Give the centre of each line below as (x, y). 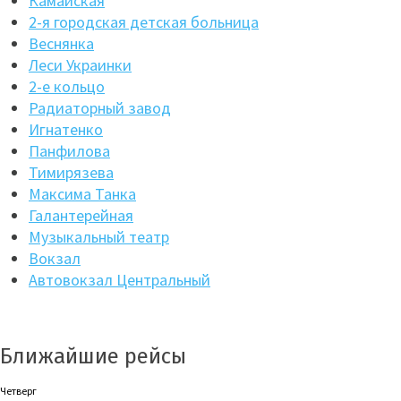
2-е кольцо (67, 86)
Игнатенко (66, 129)
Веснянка (61, 43)
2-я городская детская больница (144, 22)
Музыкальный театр (99, 237)
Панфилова (69, 151)
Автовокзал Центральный (119, 280)
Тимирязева (71, 172)
